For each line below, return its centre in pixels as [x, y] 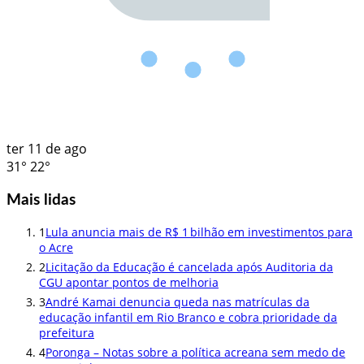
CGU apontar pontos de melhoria [129, 283]
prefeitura [67, 333]
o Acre [56, 248]
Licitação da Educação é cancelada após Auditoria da [189, 267]
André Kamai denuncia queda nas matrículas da [178, 302]
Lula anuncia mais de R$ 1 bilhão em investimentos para [199, 232]
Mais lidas [41, 200]
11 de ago [57, 148]
